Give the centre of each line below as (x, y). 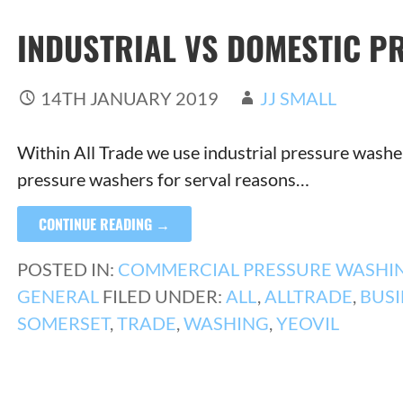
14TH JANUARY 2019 (129, 99)
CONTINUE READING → (104, 224)
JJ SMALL (298, 99)
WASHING (226, 323)
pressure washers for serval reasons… (163, 179)
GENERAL (58, 296)
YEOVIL (307, 323)
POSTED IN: (67, 269)
